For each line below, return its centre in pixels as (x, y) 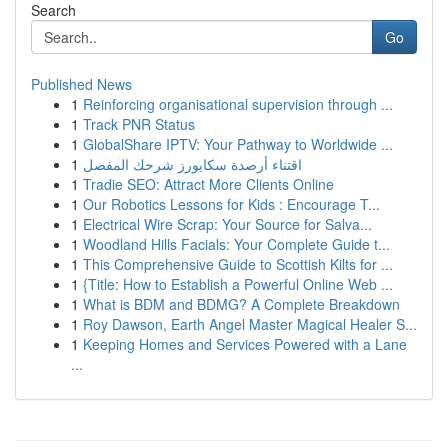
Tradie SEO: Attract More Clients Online (208, 184)
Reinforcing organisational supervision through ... (238, 104)
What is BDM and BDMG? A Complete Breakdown (241, 304)
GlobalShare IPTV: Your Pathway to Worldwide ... (238, 144)
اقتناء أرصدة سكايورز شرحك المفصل (192, 164)
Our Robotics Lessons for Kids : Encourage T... (231, 204)
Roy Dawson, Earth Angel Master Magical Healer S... (250, 324)
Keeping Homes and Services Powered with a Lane (245, 344)
